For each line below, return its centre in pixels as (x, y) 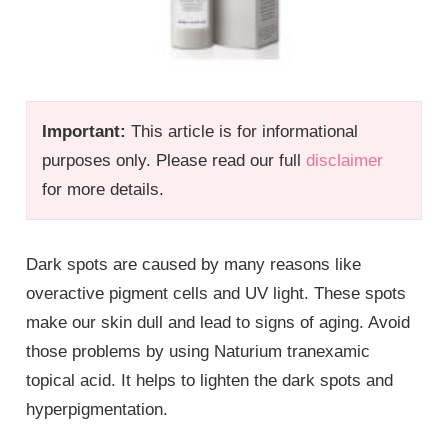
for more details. (103, 189)
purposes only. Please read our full (174, 160)
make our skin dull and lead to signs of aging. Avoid (218, 322)
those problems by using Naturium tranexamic (198, 351)
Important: (84, 131)
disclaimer (345, 160)
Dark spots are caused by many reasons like (194, 264)
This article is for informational (242, 131)
